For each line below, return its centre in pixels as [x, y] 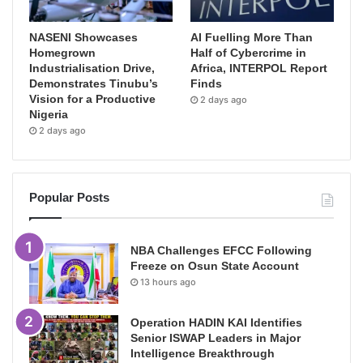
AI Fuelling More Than [252, 38]
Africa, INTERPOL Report [259, 68]
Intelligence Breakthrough [203, 354]
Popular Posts [69, 198]
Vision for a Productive [92, 99]
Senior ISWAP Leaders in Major [216, 338]
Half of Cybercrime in [249, 53]
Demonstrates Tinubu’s [94, 84]
